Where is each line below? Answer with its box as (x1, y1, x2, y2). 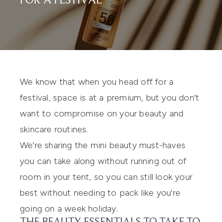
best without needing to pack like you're (20, 187, 181, 198)
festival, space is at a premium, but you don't (20, 92, 200, 103)
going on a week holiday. (20, 203, 118, 214)
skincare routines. (20, 123, 88, 135)
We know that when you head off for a (20, 76, 174, 87)
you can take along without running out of (20, 155, 187, 166)
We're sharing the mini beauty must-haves (20, 139, 186, 151)
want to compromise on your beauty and (20, 108, 184, 119)
